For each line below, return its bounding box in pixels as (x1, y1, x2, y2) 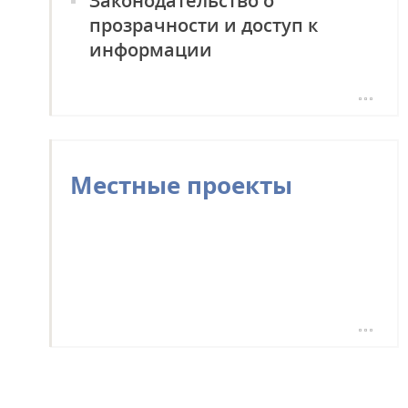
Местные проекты (69, 168, 292, 201)
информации (88, 36, 212, 62)
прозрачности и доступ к (88, 12, 318, 37)
